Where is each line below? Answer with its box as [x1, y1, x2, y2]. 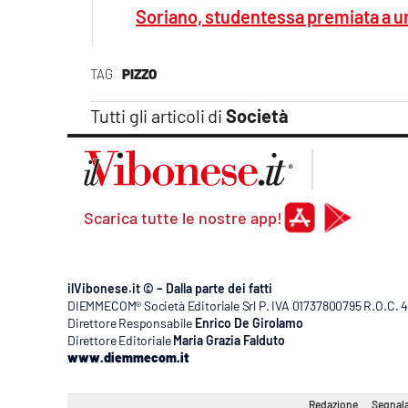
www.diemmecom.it [67, 349, 189, 365]
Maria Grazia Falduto [173, 331, 286, 348]
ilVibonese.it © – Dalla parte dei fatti [67, 280, 272, 296]
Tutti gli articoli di [90, 104, 226, 127]
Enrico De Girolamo [194, 314, 303, 331]
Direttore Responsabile [67, 314, 193, 331]
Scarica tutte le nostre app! [84, 207, 282, 228]
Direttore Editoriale [67, 331, 171, 348]
